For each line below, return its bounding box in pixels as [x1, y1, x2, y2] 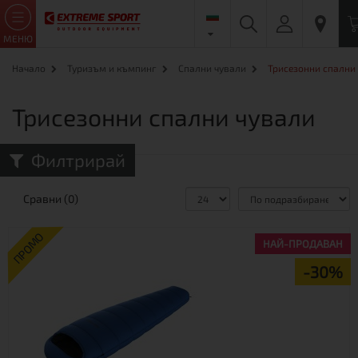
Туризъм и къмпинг [67, 62, 157, 74]
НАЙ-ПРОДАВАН [263, 237, 343, 250]
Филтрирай [31, 149, 125, 170]
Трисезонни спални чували [12, 102, 316, 131]
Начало [12, 62, 46, 74]
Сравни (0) [23, 192, 78, 205]
